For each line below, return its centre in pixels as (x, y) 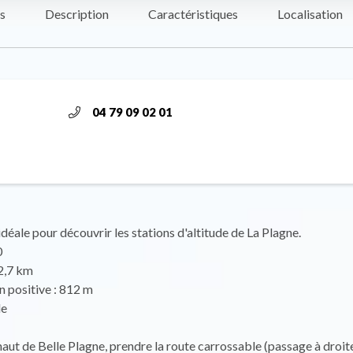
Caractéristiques (193, 13)
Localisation (310, 13)
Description (77, 13)
